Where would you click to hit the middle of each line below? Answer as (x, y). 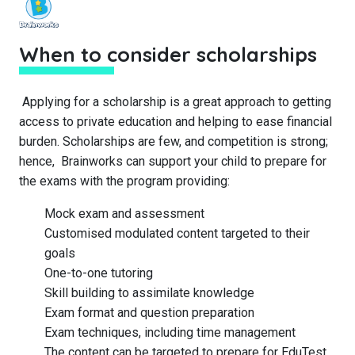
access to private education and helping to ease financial (176, 122)
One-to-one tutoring (99, 273)
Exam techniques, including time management (170, 332)
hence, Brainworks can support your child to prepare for (173, 161)
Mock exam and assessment (124, 214)
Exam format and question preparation (149, 313)
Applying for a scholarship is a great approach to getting (175, 102)
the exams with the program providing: (124, 181)
